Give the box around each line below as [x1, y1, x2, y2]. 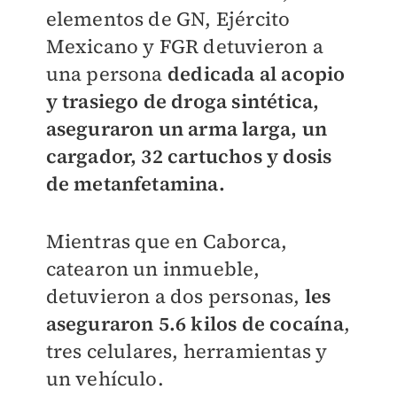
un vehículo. [45, 365, 164, 393]
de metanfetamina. [45, 170, 225, 198]
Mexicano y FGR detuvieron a [45, 33, 323, 60]
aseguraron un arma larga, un [45, 115, 328, 143]
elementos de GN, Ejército [45, 5, 291, 33]
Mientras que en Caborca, [45, 228, 288, 255]
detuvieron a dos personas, [45, 283, 305, 310]
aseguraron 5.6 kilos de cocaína [45, 310, 344, 338]
